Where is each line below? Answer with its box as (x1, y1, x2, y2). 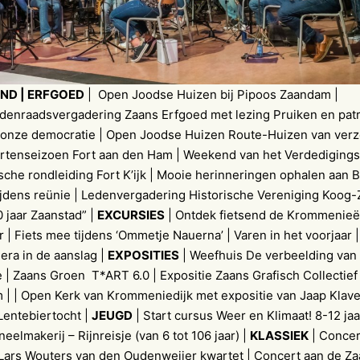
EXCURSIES (97, 207, 165, 223)
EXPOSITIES (108, 247, 179, 264)
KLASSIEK (250, 328, 309, 344)
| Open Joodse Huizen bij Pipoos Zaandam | (84, 87, 338, 103)
